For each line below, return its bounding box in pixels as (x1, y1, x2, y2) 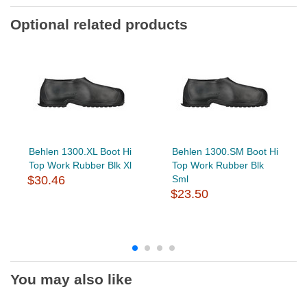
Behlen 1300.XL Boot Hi (28, 145, 132, 157)
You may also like (10, 271, 132, 287)
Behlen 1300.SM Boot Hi (171, 145, 278, 157)
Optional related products (10, 16, 188, 32)
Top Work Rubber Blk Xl (28, 159, 132, 171)
